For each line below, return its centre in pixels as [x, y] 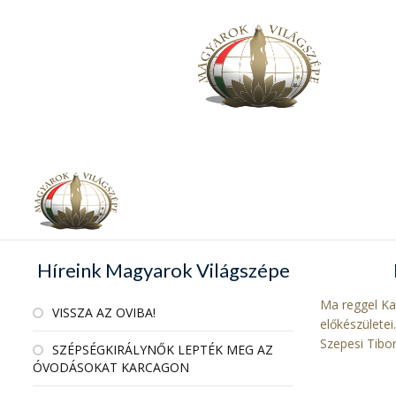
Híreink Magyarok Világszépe [163, 270]
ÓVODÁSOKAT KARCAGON [111, 367]
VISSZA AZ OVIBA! [104, 312]
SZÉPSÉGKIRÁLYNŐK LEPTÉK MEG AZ [163, 350]
